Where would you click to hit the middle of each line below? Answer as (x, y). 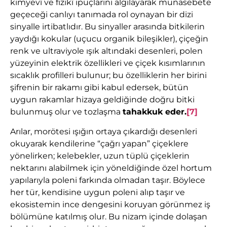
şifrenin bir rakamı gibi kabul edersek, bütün (99, 88)
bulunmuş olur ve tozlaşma (66, 112)
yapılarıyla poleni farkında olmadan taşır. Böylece (108, 180)
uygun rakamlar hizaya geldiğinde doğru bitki (102, 100)
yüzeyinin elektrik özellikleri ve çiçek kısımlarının (108, 63)
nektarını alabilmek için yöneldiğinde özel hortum (111, 168)
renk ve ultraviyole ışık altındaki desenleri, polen (106, 51)
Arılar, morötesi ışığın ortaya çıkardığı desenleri (104, 131)
